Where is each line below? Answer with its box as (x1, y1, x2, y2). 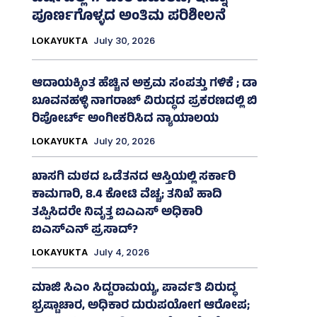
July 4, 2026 (93, 245, 149, 259)
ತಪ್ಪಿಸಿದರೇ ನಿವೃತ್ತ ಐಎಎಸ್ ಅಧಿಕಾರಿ (31, 202, 202, 223)
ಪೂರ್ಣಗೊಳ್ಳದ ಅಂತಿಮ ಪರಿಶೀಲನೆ (31, 5, 226, 29)
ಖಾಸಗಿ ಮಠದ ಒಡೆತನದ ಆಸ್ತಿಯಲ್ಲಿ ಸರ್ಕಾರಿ (31, 167, 236, 188)
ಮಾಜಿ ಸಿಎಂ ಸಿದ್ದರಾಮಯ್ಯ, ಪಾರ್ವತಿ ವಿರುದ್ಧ (31, 278, 236, 299)
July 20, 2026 (93, 134, 155, 148)
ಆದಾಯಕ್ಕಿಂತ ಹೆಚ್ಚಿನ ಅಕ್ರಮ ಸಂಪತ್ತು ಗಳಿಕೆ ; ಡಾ (31, 74, 258, 94)
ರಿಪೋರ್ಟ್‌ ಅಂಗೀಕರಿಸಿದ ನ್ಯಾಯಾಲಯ (31, 109, 219, 129)
